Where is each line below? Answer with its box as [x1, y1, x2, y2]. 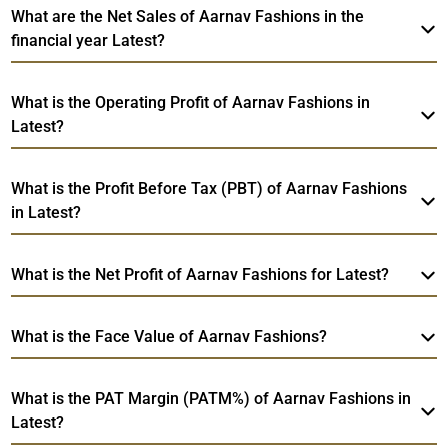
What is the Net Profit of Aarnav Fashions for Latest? [11, 264, 390, 284]
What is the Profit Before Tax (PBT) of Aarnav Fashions [11, 178, 408, 198]
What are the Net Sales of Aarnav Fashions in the [11, 6, 365, 26]
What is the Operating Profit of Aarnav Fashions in [11, 92, 371, 112]
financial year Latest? [11, 30, 166, 50]
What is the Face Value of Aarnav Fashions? [11, 326, 328, 346]
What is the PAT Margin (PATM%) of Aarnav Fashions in [11, 388, 412, 408]
